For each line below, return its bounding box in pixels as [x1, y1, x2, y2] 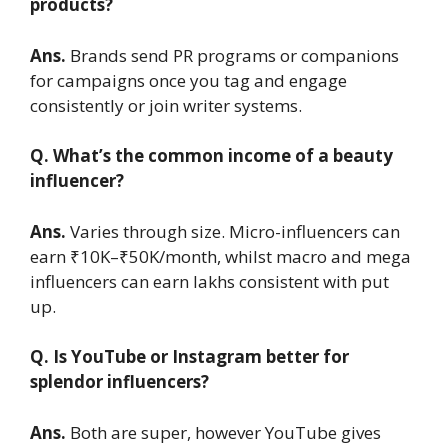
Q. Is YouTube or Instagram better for [30, 345, 349, 369]
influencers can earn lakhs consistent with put [30, 269, 389, 293]
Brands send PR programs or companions [70, 43, 399, 67]
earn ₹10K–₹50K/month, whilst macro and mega [30, 244, 411, 268]
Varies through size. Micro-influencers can [70, 219, 400, 243]
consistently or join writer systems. [30, 93, 302, 117]
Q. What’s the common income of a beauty [30, 144, 393, 168]
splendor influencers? [30, 370, 209, 394]
